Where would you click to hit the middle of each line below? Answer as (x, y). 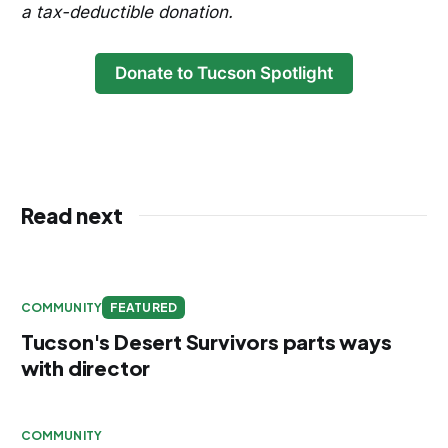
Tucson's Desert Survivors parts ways (206, 342)
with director (85, 368)
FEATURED (143, 308)
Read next (71, 216)
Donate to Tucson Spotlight (224, 73)
